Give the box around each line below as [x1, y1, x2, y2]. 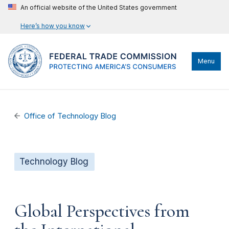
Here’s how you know [20, 22, 85, 30]
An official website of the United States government [20, 4, 177, 11]
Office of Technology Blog [24, 111, 117, 121]
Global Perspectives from [14, 200, 190, 222]
